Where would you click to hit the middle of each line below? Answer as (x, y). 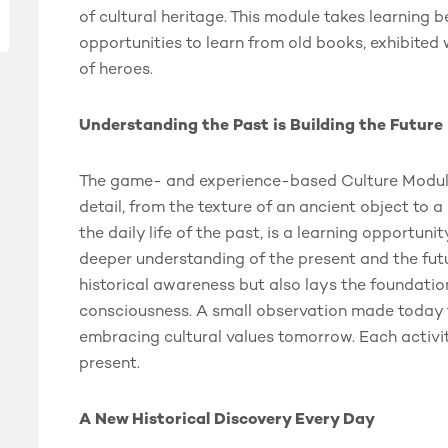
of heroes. (116, 70)
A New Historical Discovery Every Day (227, 420)
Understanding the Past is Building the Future (261, 126)
